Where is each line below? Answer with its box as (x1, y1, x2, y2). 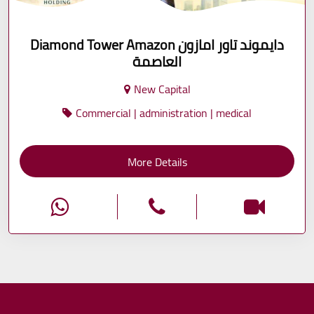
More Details (127, 151, 187, 172)
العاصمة (132, 48, 182, 74)
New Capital (133, 78, 191, 100)
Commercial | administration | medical (76, 102, 252, 123)
